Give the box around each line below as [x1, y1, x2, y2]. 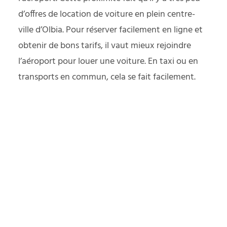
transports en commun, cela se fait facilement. [18, 70, 196, 85]
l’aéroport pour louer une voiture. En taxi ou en [18, 54, 198, 69]
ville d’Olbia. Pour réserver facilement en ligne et [18, 23, 203, 38]
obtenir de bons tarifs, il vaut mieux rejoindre [18, 39, 191, 54]
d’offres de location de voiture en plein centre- [18, 7, 195, 22]
